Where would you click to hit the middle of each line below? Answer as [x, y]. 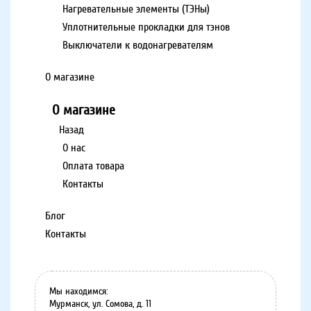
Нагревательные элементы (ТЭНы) [136, 9]
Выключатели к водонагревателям [138, 45]
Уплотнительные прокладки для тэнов [146, 27]
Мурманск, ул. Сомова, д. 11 [100, 304]
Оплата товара [93, 166]
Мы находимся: [78, 291]
